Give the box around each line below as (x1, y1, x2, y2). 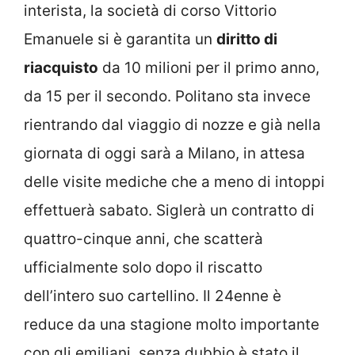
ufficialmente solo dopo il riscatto (24, 258, 262, 277)
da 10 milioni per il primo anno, (98, 59, 319, 78)
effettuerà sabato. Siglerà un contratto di (24, 201, 315, 220)
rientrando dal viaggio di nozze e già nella (24, 116, 321, 135)
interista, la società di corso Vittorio (24, 2, 277, 21)
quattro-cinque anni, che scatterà (24, 230, 263, 249)
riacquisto (24, 59, 98, 78)
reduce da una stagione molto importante (24, 315, 319, 334)
